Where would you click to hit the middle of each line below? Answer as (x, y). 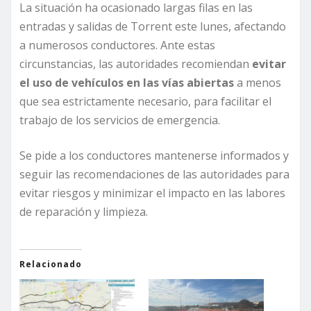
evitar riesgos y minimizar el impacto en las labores (152, 193)
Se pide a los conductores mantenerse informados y (154, 156)
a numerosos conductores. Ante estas (117, 45)
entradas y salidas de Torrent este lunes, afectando (153, 27)
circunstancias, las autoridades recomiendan (136, 64)
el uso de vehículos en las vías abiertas (127, 83)
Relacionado (51, 264)
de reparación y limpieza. (84, 212)
